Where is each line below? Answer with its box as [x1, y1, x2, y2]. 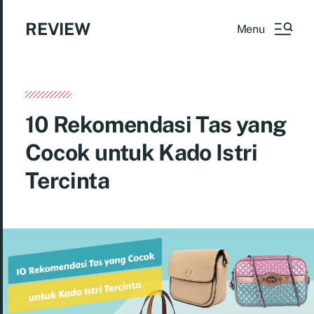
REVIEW [25, 19, 90, 39]
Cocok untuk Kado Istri [25, 139, 257, 165]
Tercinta [25, 168, 109, 193]
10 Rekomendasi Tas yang [25, 111, 287, 137]
